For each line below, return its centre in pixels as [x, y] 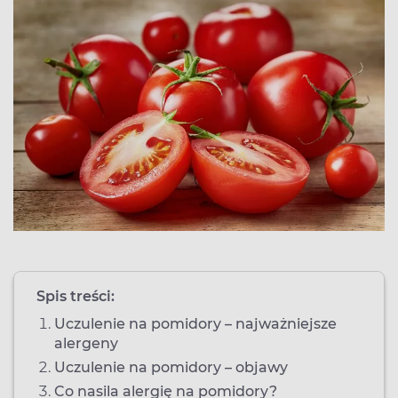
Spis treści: [76, 296]
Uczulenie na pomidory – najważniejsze [195, 323]
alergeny [86, 343]
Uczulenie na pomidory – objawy [171, 367]
